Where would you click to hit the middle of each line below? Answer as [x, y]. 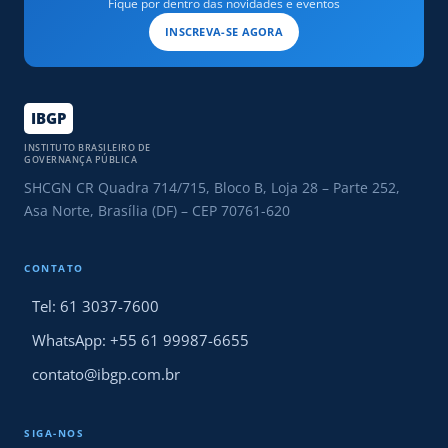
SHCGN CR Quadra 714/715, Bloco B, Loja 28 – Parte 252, [212, 187]
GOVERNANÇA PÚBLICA [80, 159]
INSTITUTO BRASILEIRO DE [87, 147]
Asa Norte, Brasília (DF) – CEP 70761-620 [157, 210]
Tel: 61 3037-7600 [95, 306]
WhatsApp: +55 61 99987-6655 [140, 340]
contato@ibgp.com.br [105, 374]
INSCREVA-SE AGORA [224, 31]
